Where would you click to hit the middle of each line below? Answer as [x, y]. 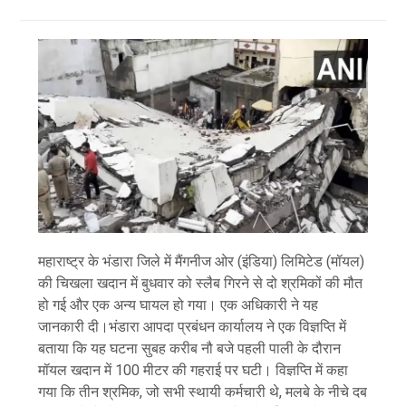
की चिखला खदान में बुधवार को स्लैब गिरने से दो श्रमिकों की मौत [201, 284]
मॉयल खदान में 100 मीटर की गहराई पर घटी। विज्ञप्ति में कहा [193, 371]
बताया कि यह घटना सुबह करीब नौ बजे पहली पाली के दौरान [190, 349]
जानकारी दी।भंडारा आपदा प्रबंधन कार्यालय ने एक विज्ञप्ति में [193, 327]
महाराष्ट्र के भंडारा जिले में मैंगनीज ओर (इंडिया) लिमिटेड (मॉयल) [202, 262]
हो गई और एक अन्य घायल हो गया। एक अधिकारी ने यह [179, 305]
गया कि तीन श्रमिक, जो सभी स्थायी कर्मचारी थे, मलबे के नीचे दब [203, 392]
